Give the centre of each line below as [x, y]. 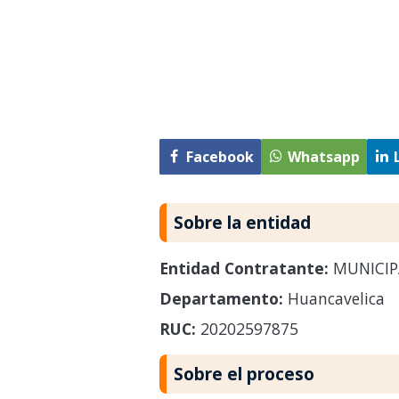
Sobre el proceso [244, 373]
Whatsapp [323, 157]
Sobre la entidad [242, 222]
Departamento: [221, 298]
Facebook [220, 157]
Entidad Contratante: [244, 268]
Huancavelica [334, 298]
